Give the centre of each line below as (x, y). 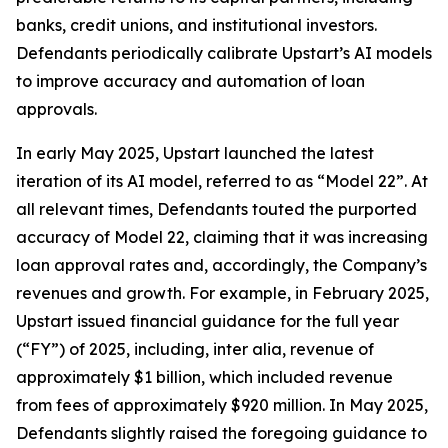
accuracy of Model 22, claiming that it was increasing (222, 237)
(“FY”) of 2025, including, (114, 349)
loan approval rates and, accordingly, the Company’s (221, 265)
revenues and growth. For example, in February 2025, (222, 293)
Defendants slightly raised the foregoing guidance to (221, 433)
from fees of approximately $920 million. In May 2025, (222, 405)
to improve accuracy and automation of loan (190, 81)
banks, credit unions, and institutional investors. (196, 25)
